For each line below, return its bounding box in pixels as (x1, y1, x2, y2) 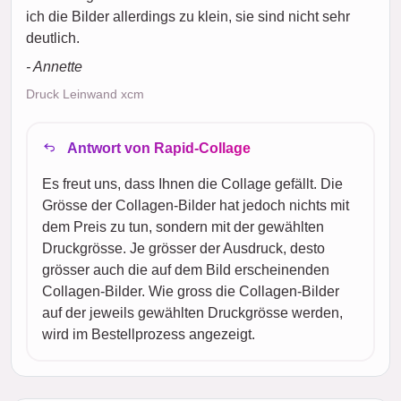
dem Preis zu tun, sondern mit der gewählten (42, 218, 324, 235)
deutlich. (26, 30, 80, 46)
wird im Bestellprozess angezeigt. (42, 326, 255, 342)
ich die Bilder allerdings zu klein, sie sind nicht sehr (26, 8, 350, 24)
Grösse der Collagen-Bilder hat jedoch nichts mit (42, 197, 349, 213)
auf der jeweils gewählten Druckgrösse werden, (42, 304, 343, 320)
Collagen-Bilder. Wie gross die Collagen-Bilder (42, 283, 339, 299)
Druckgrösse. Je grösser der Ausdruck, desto (42, 240, 325, 256)
